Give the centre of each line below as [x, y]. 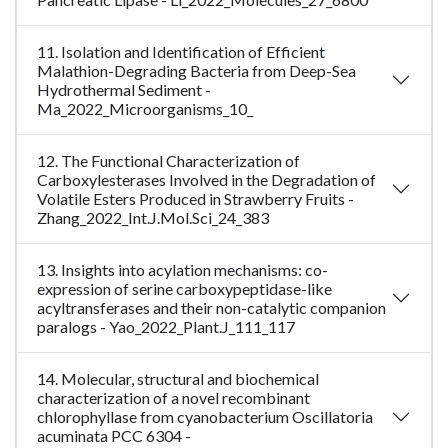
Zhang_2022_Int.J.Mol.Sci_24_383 [153, 218]
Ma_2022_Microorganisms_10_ [145, 109]
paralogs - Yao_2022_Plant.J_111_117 [166, 327]
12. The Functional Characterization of [168, 161]
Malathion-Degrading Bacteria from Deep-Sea [196, 71]
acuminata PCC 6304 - [114, 436]
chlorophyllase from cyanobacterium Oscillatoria [205, 417]
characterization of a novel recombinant [173, 398]
